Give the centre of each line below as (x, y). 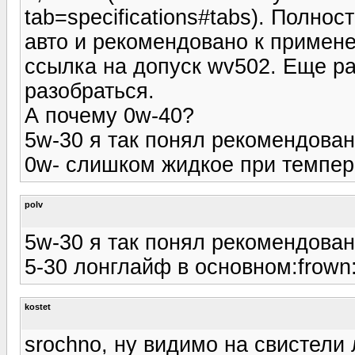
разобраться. (90, 91)
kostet (38, 306)
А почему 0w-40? (109, 115)
